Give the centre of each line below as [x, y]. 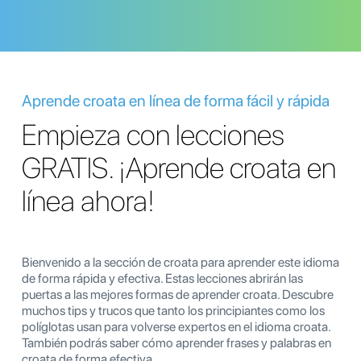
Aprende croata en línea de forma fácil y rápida [176, 101]
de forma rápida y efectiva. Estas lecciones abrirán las [162, 279]
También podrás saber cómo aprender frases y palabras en [176, 343]
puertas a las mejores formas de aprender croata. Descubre [178, 295]
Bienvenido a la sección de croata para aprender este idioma [180, 263]
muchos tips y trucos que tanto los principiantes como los [173, 311]
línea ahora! [88, 201]
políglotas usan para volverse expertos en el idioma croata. [176, 327]
